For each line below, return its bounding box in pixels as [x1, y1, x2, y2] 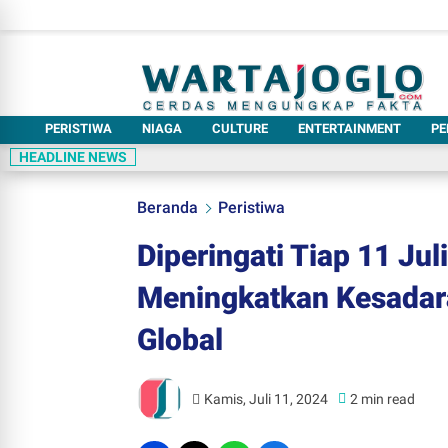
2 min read [350, 390, 416, 407]
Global [137, 322, 223, 357]
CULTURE [212, 121, 268, 136]
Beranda [137, 198, 198, 217]
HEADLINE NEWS [19, 149, 127, 165]
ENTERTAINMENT [298, 121, 401, 136]
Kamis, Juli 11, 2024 [204, 390, 329, 407]
